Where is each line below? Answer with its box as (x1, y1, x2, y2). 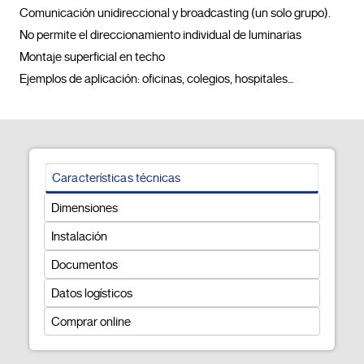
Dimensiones (50, 200, 118, 215)
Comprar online (50, 314, 131, 329)
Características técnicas (52, 170, 181, 186)
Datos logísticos (50, 285, 132, 301)
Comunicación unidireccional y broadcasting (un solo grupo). (19, 6, 331, 21)
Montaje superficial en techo (19, 50, 165, 65)
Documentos (50, 257, 118, 272)
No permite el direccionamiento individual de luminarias (19, 28, 301, 43)
